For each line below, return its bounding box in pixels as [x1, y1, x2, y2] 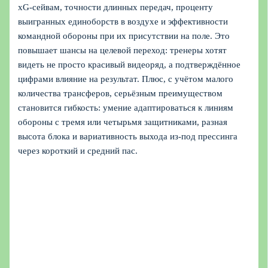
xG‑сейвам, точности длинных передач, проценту [18, 2, 214, 12]
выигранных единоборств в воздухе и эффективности [18, 16, 229, 26]
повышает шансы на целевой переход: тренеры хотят [18, 45, 227, 55]
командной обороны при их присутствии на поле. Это [18, 31, 230, 41]
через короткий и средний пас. [18, 145, 138, 156]
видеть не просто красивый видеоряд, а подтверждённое [18, 59, 241, 69]
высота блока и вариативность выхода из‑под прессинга [18, 131, 238, 141]
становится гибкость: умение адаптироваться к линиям [18, 102, 234, 112]
